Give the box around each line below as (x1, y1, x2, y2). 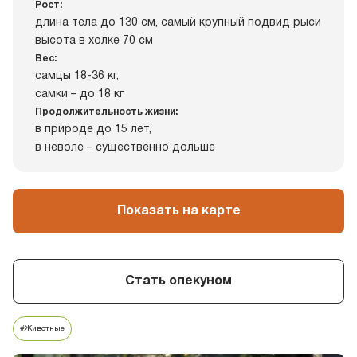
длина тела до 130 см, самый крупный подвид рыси (35, 18, 321, 28)
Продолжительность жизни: (35, 108, 178, 116)
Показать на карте (116, 205, 241, 217)
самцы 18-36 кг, (35, 71, 119, 81)
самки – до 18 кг (35, 89, 124, 100)
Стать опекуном (125, 275, 232, 287)
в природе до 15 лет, (35, 124, 151, 135)
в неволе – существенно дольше (35, 143, 215, 153)
